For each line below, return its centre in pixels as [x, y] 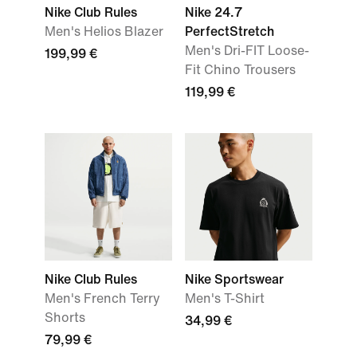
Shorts [65, 318]
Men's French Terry [102, 298]
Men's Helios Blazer [104, 31]
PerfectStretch [229, 31]
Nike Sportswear [234, 279]
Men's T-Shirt [225, 298]
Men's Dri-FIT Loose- [247, 51]
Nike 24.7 [214, 12]
